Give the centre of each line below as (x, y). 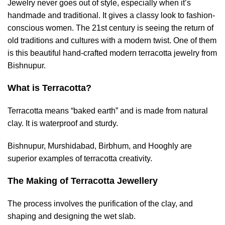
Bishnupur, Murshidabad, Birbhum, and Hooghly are (100, 146)
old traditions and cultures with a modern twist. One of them (112, 40)
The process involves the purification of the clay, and (100, 204)
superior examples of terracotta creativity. (80, 158)
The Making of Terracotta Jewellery (83, 181)
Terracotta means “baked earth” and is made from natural (108, 111)
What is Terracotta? (49, 88)
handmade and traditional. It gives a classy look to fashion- (111, 15)
